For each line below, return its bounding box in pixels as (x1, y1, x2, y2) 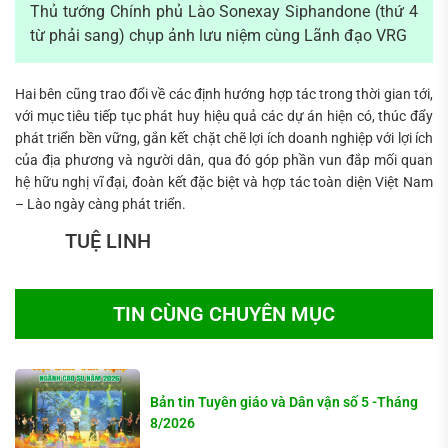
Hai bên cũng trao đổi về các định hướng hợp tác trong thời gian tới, (15, 85, 433, 102)
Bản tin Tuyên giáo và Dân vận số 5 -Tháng (150, 393, 419, 410)
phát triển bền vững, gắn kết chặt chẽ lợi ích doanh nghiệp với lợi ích (15, 129, 433, 146)
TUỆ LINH (15, 228, 151, 253)
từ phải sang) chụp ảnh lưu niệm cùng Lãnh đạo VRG (30, 25, 407, 45)
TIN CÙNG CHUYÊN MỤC (113, 301, 335, 326)
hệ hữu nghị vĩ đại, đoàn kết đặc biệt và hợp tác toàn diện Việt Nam (15, 173, 433, 190)
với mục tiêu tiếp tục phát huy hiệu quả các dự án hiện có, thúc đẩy (15, 107, 433, 124)
